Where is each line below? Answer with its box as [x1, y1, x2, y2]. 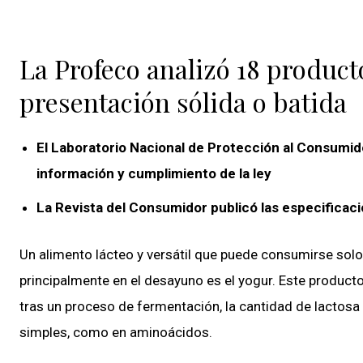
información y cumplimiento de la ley [36, 165, 271, 182]
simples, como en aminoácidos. [19, 324, 212, 341]
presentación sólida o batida [19, 84, 347, 120]
